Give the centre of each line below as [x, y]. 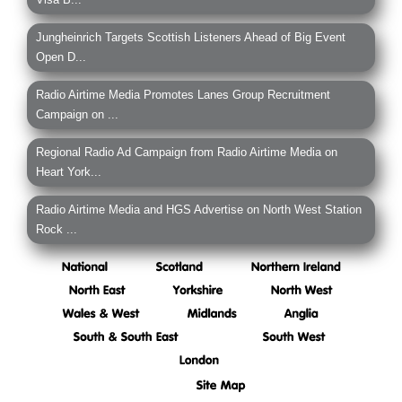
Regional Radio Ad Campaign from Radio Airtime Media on [187, 153]
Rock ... [57, 230]
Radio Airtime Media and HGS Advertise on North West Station [199, 210]
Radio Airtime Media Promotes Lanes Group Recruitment [183, 95]
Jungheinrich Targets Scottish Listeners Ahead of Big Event [191, 38]
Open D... [61, 57]
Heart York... [69, 172]
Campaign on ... [77, 115]
